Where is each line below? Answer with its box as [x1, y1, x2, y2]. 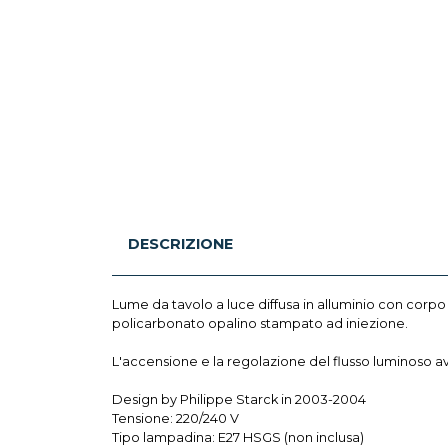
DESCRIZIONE [128, 234, 233, 253]
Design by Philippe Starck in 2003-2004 [112, 391, 366, 407]
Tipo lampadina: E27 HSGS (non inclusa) [112, 429, 364, 445]
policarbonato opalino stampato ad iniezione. [112, 315, 408, 331]
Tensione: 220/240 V [112, 410, 239, 426]
